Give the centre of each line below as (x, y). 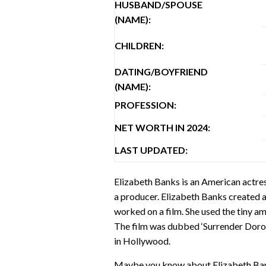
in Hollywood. (142, 240)
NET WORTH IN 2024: (162, 127)
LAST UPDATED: (151, 150)
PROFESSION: (145, 104)
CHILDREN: (139, 45)
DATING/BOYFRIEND (161, 71)
